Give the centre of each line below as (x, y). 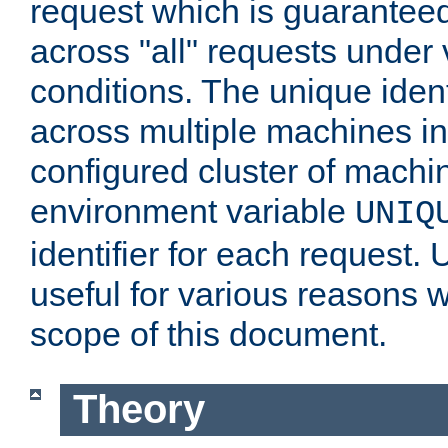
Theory (138, 409)
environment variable (192, 211)
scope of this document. (208, 334)
